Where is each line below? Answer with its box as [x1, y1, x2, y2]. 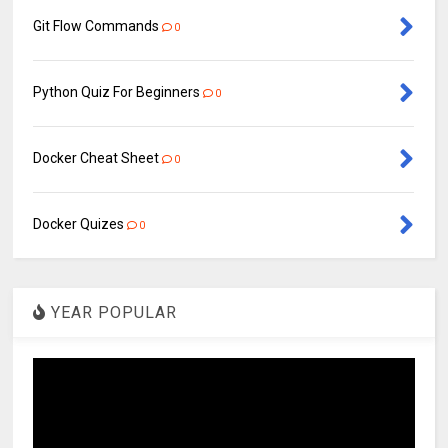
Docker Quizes [33, 216, 125, 233]
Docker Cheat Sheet [33, 150, 160, 167]
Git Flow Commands [33, 18, 160, 35]
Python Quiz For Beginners [33, 84, 201, 101]
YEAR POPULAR [46, 303, 178, 323]
